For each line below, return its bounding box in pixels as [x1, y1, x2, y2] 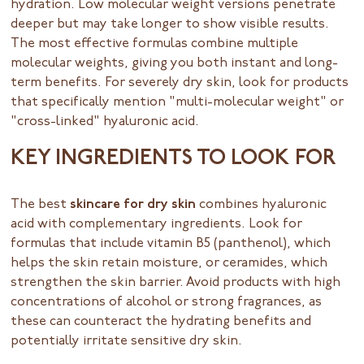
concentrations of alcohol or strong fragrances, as [11, 295, 323, 309]
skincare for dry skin [70, 197, 197, 211]
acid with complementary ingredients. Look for [11, 217, 303, 231]
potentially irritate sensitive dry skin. [11, 334, 243, 348]
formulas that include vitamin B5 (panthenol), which [11, 236, 331, 250]
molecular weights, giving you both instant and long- [11, 57, 339, 71]
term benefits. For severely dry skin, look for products [11, 76, 349, 90]
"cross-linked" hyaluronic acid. [11, 115, 200, 129]
